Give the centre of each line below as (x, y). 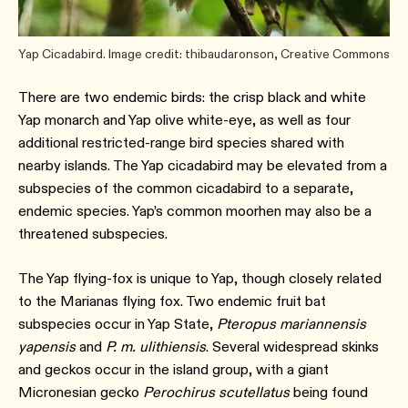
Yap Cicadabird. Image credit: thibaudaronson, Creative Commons (204, 54)
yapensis (47, 347)
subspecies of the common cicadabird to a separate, (186, 189)
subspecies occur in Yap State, (117, 324)
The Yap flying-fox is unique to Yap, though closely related (200, 279)
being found (329, 393)
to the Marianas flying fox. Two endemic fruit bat (172, 301)
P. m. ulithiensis (156, 347)
